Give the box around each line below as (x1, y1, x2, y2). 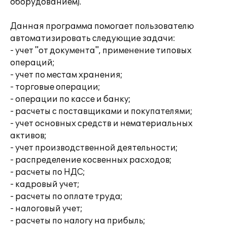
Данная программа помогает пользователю (10, 21, 194, 31)
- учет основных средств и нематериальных (10, 119, 193, 129)
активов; (10, 131, 47, 141)
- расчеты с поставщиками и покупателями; (10, 106, 193, 117)
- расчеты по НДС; (10, 167, 85, 177)
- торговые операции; (10, 82, 100, 92)
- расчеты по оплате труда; (10, 192, 123, 202)
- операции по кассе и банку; (10, 94, 131, 104)
